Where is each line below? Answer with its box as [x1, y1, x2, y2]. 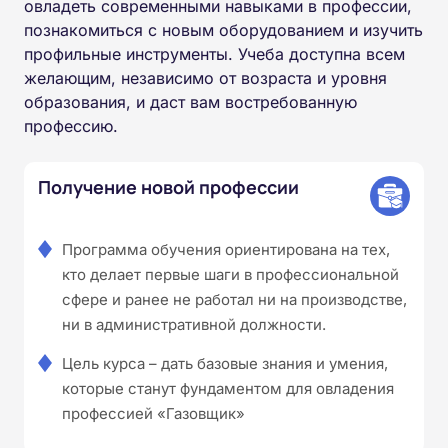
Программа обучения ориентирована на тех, [62, 239, 390, 259]
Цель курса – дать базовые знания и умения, [62, 353, 388, 373]
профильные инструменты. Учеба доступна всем [24, 43, 405, 64]
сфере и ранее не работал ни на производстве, [62, 289, 407, 309]
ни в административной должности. [62, 314, 326, 334]
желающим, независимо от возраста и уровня [24, 67, 387, 88]
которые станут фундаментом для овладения [62, 378, 394, 398]
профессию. [24, 115, 118, 136]
